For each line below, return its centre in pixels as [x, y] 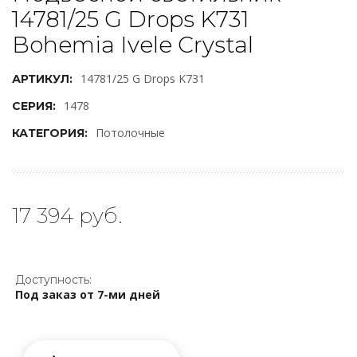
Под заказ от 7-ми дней [88, 294]
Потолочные [130, 133]
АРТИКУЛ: [42, 79]
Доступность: [53, 280]
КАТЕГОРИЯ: [50, 133]
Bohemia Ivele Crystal [133, 45]
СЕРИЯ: [34, 106]
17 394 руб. [67, 216]
